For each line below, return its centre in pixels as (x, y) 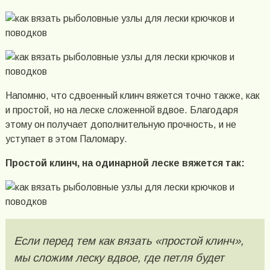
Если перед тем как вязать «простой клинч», (128, 240)
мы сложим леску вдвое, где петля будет (119, 257)
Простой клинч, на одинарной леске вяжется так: (125, 163)
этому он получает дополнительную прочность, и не (121, 124)
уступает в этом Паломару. (66, 139)
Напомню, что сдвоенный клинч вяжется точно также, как (132, 95)
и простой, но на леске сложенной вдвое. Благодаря (121, 110)
